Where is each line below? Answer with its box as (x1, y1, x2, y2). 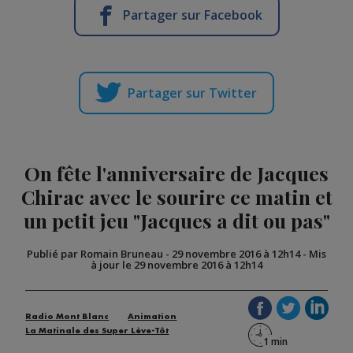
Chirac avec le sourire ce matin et (20, 183, 333, 210)
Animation (128, 312, 177, 321)
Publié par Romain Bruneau (27, 246, 163, 261)
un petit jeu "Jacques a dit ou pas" (23, 206, 330, 233)
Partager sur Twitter (128, 84, 257, 102)
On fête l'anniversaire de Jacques (24, 159, 329, 186)
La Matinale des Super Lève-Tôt (25, 326, 169, 335)
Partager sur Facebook (122, 6, 262, 24)
